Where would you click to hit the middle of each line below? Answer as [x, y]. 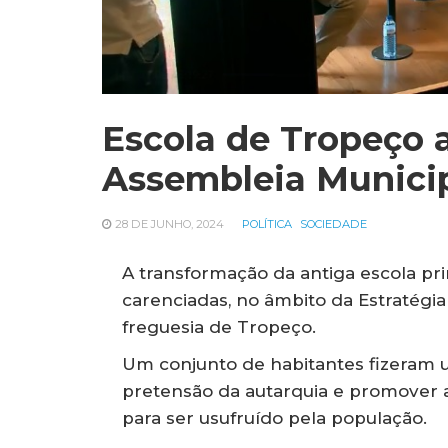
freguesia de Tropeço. [219, 326]
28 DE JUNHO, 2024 [169, 223]
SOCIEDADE [333, 223]
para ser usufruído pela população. [274, 417]
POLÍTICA [267, 223]
